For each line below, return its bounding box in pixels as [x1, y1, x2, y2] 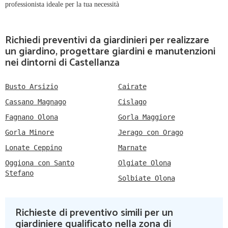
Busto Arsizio [5, 82, 58, 91]
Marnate [118, 144, 147, 152]
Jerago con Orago [118, 128, 183, 137]
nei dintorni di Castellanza [5, 54, 120, 72]
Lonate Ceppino [5, 144, 62, 152]
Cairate [118, 82, 147, 91]
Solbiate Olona [118, 174, 175, 183]
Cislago [118, 98, 147, 106]
